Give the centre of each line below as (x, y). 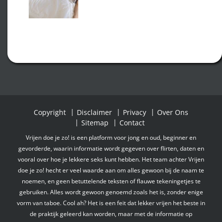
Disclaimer (94, 112)
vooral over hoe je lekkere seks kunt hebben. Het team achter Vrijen (111, 159)
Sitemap (95, 122)
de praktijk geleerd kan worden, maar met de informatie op (111, 214)
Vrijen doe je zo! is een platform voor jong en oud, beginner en (111, 138)
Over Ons (173, 112)
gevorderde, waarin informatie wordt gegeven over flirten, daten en (111, 148)
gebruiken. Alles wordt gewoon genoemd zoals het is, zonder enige (111, 192)
